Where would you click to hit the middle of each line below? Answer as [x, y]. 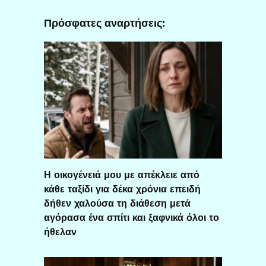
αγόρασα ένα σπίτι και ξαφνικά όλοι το [132, 217]
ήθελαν [60, 232]
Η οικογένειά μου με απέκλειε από [122, 175]
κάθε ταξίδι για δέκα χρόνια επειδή [122, 189]
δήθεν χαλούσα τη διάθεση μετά [117, 203]
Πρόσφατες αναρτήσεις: [104, 23]
